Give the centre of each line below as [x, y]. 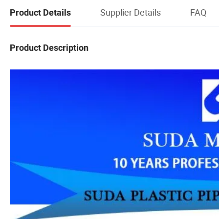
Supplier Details [131, 12]
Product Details [40, 12]
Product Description [49, 47]
